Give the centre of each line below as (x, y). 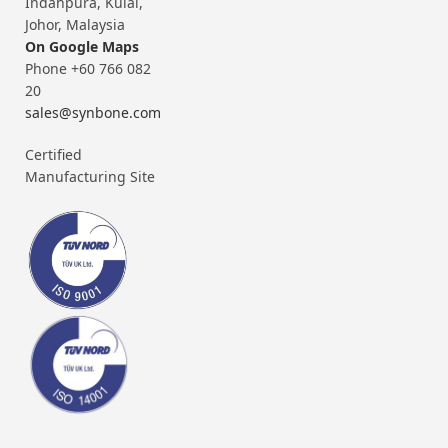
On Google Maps (82, 46)
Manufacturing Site (90, 176)
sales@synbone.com (93, 112)
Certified (53, 154)
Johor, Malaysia (75, 24)
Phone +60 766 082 (88, 68)
